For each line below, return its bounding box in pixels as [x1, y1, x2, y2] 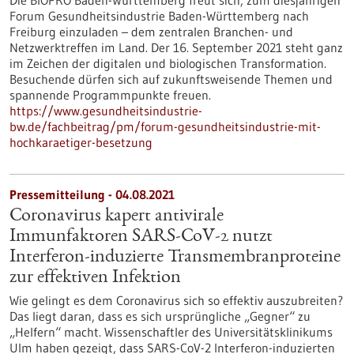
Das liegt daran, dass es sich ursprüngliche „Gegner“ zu [9, 308, 311, 324]
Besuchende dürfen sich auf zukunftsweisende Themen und [9, 71, 333, 87]
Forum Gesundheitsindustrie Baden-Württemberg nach [9, 8, 309, 24]
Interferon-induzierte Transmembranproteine [9, 248, 341, 267]
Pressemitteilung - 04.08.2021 [9, 186, 175, 202]
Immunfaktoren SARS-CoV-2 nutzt [9, 228, 273, 247]
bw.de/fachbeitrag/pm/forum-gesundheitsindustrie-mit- [9, 119, 321, 134]
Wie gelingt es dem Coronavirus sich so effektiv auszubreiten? [9, 292, 343, 308]
